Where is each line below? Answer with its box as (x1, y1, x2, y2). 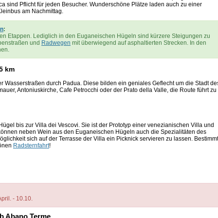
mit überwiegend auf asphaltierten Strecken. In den (71, 39, 206, 47)
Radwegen (41, 39, 71, 47)
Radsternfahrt (13, 142, 49, 149)
